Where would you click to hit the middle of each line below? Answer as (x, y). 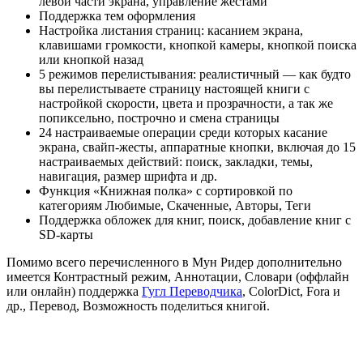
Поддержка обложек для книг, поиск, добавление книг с (195, 220)
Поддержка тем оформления (117, 16)
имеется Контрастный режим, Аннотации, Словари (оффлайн (178, 277)
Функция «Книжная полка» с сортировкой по (166, 191)
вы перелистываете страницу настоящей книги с (174, 89)
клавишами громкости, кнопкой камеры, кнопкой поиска (198, 45)
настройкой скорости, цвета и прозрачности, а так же (186, 104)
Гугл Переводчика (192, 292)
